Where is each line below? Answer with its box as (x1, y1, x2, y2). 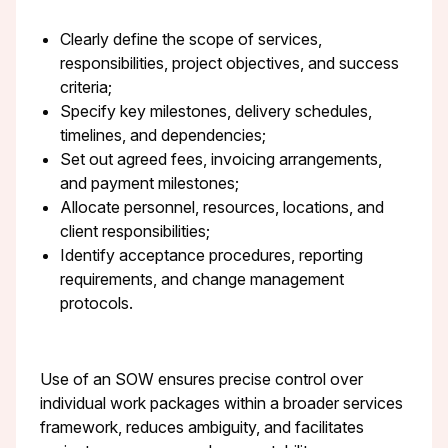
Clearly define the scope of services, (60, 28, 322, 49)
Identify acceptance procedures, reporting (60, 244, 363, 265)
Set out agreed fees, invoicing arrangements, (60, 148, 382, 169)
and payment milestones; (60, 172, 239, 193)
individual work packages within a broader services (40, 392, 403, 413)
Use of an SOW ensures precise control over (40, 368, 363, 389)
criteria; (60, 76, 112, 97)
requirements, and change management (60, 268, 344, 289)
